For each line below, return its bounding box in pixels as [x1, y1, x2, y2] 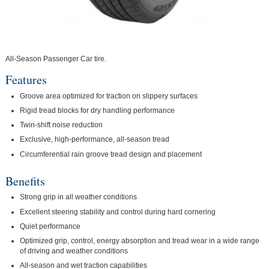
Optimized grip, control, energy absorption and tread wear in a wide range [20, 237, 260, 246]
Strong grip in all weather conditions [20, 193, 138, 202]
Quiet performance [20, 222, 81, 231]
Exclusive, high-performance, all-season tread [20, 135, 170, 144]
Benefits [5, 172, 45, 189]
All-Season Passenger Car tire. [5, 55, 106, 64]
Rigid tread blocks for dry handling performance [20, 106, 175, 115]
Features [5, 71, 47, 88]
